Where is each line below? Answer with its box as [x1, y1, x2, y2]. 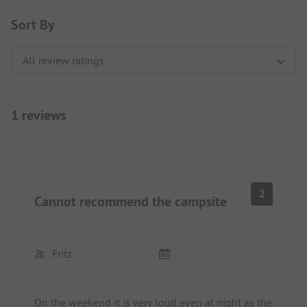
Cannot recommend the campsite [34, 193, 227, 211]
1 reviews [11, 106, 66, 125]
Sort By [11, 16, 55, 34]
